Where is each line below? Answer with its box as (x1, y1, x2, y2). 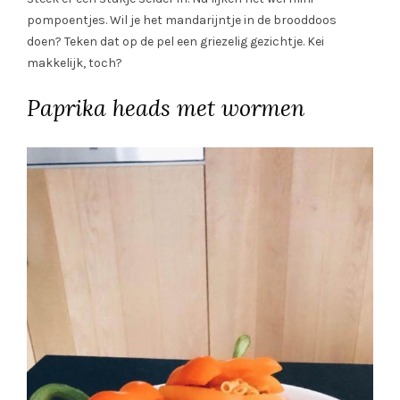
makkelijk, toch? (27, 54, 122, 71)
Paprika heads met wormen (27, 93, 304, 122)
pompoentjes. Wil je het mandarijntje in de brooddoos (27, 12, 337, 28)
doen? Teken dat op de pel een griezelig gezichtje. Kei (27, 33, 324, 49)
